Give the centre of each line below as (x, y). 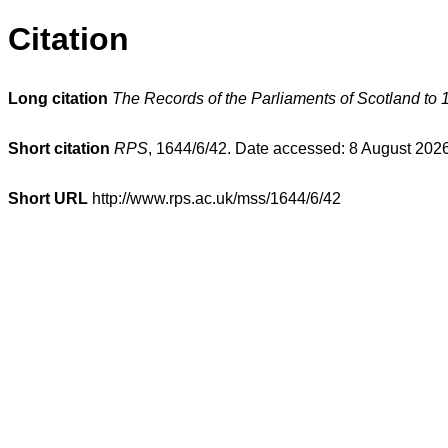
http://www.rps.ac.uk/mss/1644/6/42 (214, 199)
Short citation (59, 149)
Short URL (48, 199)
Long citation (58, 99)
